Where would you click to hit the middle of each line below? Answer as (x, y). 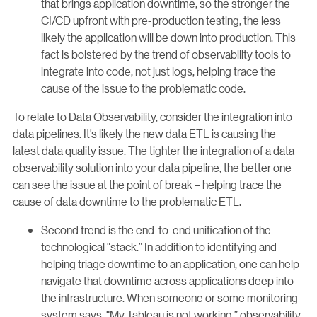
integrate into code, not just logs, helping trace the (158, 71)
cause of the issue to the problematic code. (143, 88)
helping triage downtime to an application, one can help (170, 264)
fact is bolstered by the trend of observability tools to (166, 54)
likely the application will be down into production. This (168, 38)
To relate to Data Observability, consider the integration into (152, 117)
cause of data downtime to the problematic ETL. (127, 202)
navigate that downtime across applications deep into (167, 281)
